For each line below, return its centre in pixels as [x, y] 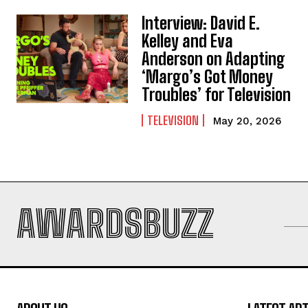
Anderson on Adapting [214, 58]
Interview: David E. [201, 23]
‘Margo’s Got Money [208, 76]
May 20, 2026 [247, 121]
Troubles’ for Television [217, 94]
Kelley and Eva [188, 41]
